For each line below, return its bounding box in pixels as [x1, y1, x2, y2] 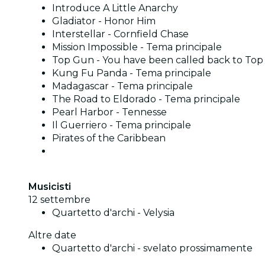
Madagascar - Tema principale [52, 80, 193, 92]
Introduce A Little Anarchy [52, 2, 178, 14]
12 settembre [28, 193, 91, 205]
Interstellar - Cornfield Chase [52, 28, 189, 40]
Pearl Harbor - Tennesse [52, 106, 167, 118]
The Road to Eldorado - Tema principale [52, 93, 240, 105]
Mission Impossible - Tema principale [52, 41, 222, 53]
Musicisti [28, 180, 71, 192]
